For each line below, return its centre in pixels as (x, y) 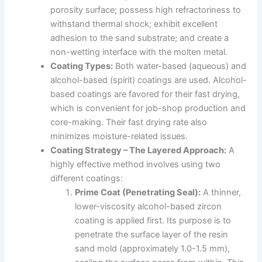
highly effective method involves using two (136, 165)
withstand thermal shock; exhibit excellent (134, 24)
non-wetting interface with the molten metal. (139, 52)
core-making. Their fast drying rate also (129, 123)
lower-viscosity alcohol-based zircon (149, 207)
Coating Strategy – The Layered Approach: (139, 151)
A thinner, (221, 193)
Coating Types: (82, 66)
